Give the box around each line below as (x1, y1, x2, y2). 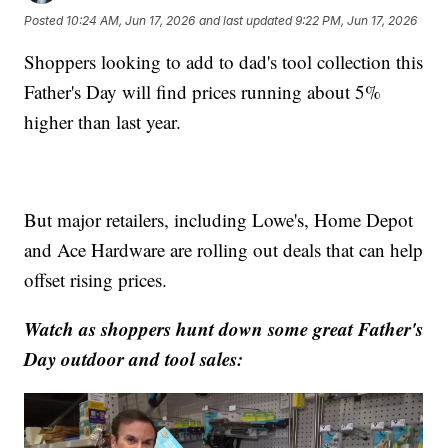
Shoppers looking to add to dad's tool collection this (24, 49, 424, 75)
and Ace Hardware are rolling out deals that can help (24, 237, 424, 263)
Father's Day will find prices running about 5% (24, 79, 382, 105)
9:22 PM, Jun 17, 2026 (295, 12, 418, 28)
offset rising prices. (24, 267, 168, 293)
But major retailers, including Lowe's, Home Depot (24, 207, 414, 233)
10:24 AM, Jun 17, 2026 (66, 12, 196, 28)
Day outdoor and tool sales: (24, 345, 244, 373)
